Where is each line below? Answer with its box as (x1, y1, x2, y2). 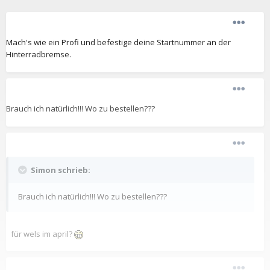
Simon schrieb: (29, 165, 90, 176)
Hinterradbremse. (6, 49, 71, 60)
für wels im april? (10, 228, 74, 240)
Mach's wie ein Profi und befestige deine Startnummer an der (6, 37, 231, 48)
